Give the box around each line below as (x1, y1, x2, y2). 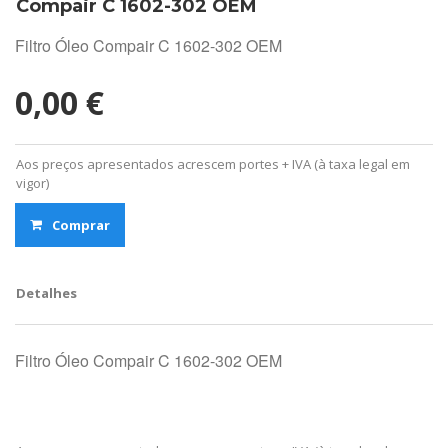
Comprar (52, 215, 110, 234)
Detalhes (16, 283, 77, 302)
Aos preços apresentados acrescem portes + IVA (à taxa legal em (16, 154, 410, 173)
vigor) (16, 173, 49, 192)
